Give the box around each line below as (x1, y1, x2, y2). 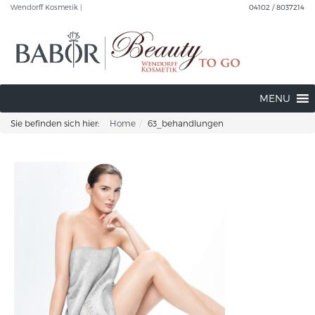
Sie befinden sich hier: (11, 118, 99, 128)
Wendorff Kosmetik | (11, 3, 82, 11)
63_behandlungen (148, 118, 224, 128)
